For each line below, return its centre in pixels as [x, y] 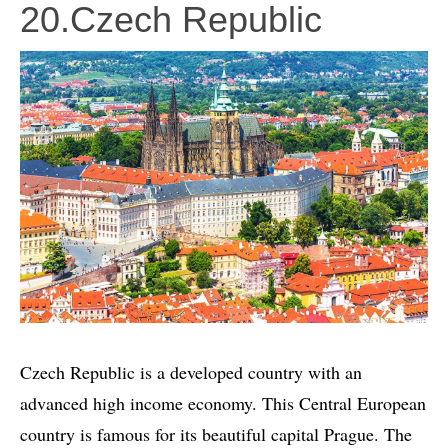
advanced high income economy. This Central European [223, 402]
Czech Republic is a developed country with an [191, 371]
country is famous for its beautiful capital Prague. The [216, 433]
